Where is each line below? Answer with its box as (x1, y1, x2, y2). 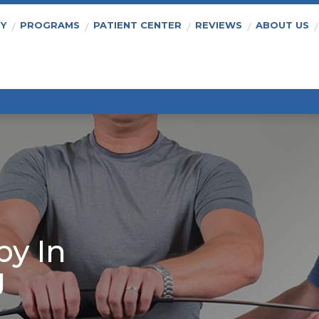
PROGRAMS (19, 19, 80, 31)
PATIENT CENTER (93, 19, 182, 31)
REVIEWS (194, 19, 242, 31)
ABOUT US (255, 19, 309, 31)
